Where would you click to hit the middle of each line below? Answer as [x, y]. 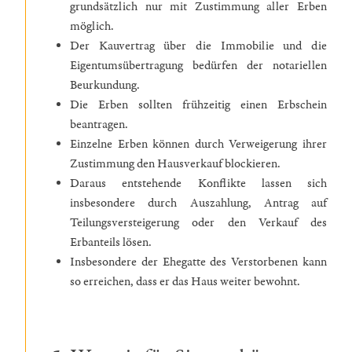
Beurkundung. [106, 86]
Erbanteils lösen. [111, 243]
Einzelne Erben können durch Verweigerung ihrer [198, 145]
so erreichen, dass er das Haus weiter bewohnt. [186, 282]
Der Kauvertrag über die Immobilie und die [198, 46]
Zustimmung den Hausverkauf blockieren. [175, 164]
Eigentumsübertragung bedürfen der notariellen [198, 66]
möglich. [92, 27]
